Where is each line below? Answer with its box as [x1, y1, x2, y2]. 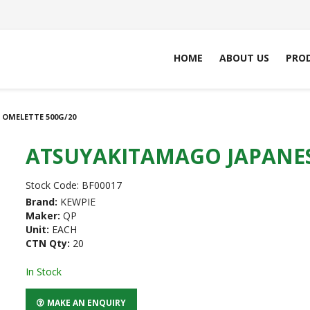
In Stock [26, 265, 62, 279]
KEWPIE [60, 195, 96, 208]
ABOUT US [219, 51, 269, 64]
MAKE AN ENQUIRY [47, 297, 127, 308]
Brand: [26, 195, 58, 208]
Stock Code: [26, 179, 80, 192]
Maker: [26, 209, 61, 222]
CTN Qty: [26, 237, 71, 250]
